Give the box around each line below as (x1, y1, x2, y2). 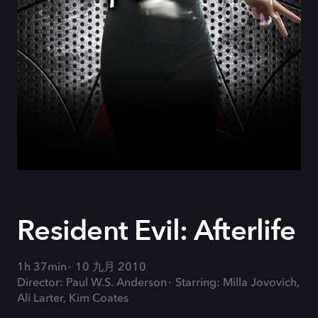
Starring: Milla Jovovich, (175, 278, 300, 289)
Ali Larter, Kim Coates (17, 293, 128, 305)
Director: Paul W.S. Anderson (17, 278, 167, 289)
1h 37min (17, 262, 67, 273)
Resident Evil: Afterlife (17, 212, 295, 251)
